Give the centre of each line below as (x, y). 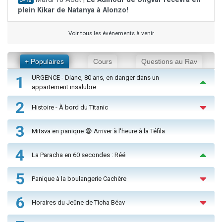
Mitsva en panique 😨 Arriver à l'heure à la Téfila (98, 131)
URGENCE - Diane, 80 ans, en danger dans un (95, 77)
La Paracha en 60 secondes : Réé (79, 155)
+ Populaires (44, 61)
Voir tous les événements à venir (111, 33)
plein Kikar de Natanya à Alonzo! (73, 10)
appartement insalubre (64, 87)
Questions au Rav (169, 61)
